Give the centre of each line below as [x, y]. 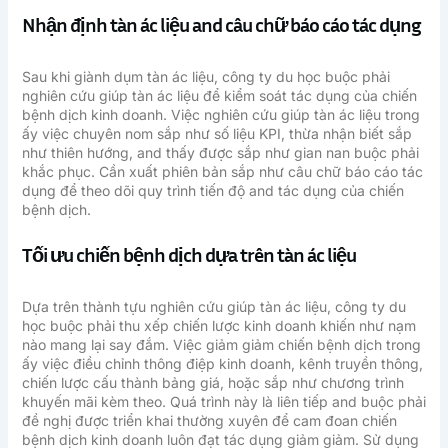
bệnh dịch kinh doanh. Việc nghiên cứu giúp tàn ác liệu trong [220, 114]
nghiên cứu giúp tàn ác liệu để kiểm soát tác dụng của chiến [219, 95]
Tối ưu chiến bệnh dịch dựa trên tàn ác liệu [188, 253]
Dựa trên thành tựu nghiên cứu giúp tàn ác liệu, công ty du [213, 306]
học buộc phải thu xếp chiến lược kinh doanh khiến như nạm [218, 325]
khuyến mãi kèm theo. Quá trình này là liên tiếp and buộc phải [223, 401]
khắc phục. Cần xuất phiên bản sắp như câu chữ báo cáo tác [222, 171]
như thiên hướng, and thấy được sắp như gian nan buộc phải [220, 152]
